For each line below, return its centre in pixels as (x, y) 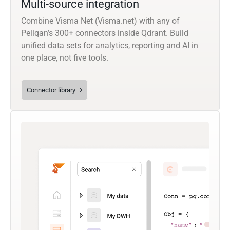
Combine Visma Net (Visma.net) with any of (100, 21)
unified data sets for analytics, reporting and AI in (110, 45)
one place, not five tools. (65, 57)
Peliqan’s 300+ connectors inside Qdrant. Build (105, 33)
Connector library (51, 90)
